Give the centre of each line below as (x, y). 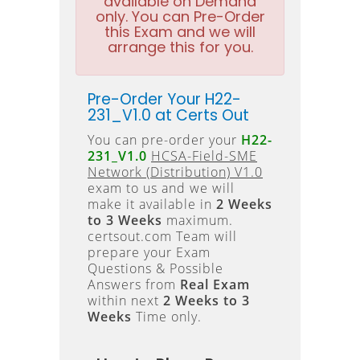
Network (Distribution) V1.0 (175, 172)
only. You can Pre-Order (180, 16)
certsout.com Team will (162, 236)
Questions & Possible (155, 268)
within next (125, 301)
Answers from (134, 284)
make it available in (152, 204)
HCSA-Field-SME (204, 156)
